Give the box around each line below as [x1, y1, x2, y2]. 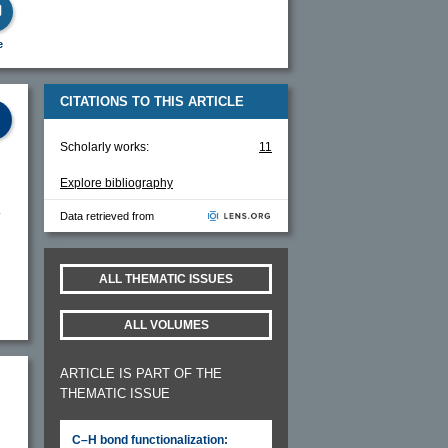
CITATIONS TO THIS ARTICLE [60, 93, 244, 109]
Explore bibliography [60, 175, 173, 190]
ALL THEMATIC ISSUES [99, 271, 233, 286]
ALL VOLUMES [123, 317, 209, 332]
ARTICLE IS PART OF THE [60, 365, 222, 381]
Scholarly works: [60, 139, 149, 154]
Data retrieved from [60, 209, 154, 222]
